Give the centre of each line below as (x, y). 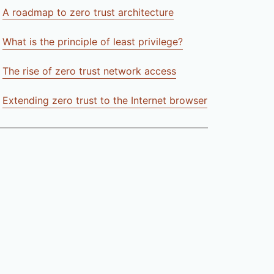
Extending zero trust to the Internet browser (105, 101)
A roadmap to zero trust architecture (88, 13)
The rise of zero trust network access (89, 71)
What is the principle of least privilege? (92, 42)
